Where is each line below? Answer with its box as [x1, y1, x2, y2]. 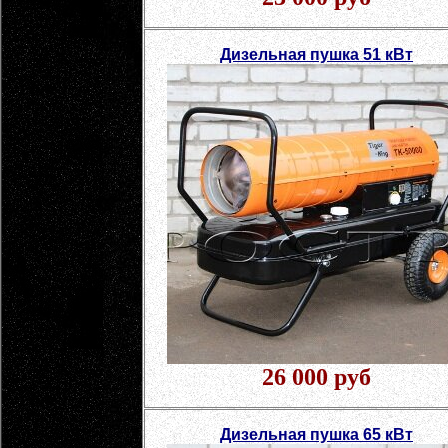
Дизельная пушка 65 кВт [220, 426, 413, 443]
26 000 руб [262, 364, 371, 390]
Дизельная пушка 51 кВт [220, 46, 413, 63]
